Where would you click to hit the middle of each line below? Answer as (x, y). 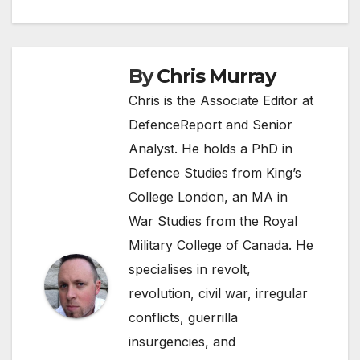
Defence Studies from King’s (215, 172)
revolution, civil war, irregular (218, 293)
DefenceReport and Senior (211, 124)
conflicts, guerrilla (183, 317)
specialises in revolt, (190, 269)
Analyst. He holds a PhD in (211, 148)
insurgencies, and (182, 341)
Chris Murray (217, 76)
